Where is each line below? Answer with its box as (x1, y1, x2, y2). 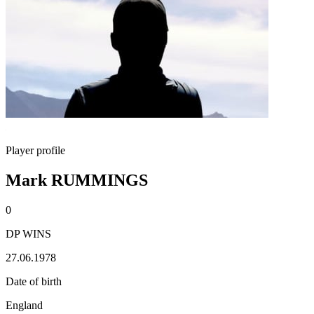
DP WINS (6, 227, 51, 240)
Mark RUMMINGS (6, 170, 148, 189)
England (6, 299, 43, 311)
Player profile (6, 144, 65, 156)
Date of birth (6, 275, 62, 287)
